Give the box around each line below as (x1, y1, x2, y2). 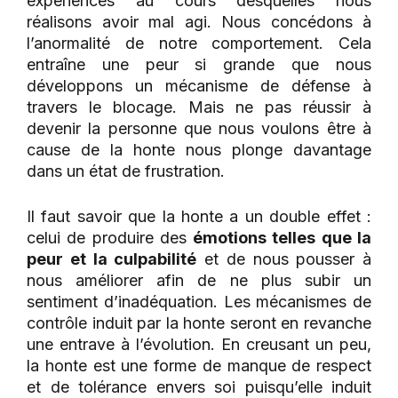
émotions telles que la (193, 227, 372, 247)
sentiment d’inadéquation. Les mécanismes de (27, 291, 371, 311)
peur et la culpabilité (27, 249, 197, 268)
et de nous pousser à (196, 249, 371, 268)
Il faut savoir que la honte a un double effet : (27, 206, 371, 226)
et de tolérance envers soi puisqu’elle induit (27, 377, 371, 396)
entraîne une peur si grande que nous (27, 54, 371, 74)
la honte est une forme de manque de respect (27, 355, 371, 375)
